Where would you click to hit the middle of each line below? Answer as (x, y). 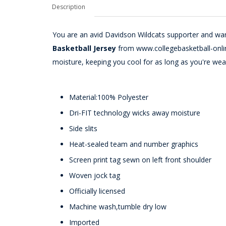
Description (69, 7)
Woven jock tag (95, 175)
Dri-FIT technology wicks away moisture (135, 113)
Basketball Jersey (84, 48)
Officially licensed (97, 191)
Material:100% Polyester (109, 97)
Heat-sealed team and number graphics (134, 144)
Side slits (83, 128)
